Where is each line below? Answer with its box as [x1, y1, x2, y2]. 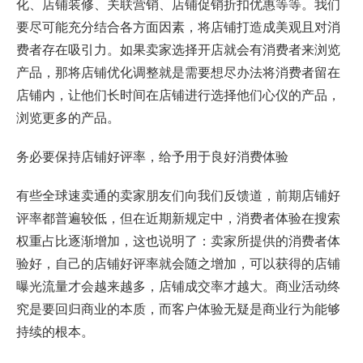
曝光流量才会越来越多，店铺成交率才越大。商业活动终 [16, 275, 340, 295]
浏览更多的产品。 [16, 107, 120, 126]
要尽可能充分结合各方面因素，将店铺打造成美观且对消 [16, 16, 340, 36]
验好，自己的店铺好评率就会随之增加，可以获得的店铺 [16, 253, 340, 272]
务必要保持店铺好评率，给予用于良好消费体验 [16, 146, 288, 165]
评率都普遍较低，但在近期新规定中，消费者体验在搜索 [16, 207, 340, 227]
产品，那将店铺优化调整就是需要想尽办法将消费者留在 [16, 62, 340, 81]
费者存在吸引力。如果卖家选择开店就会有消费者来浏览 [16, 39, 340, 58]
